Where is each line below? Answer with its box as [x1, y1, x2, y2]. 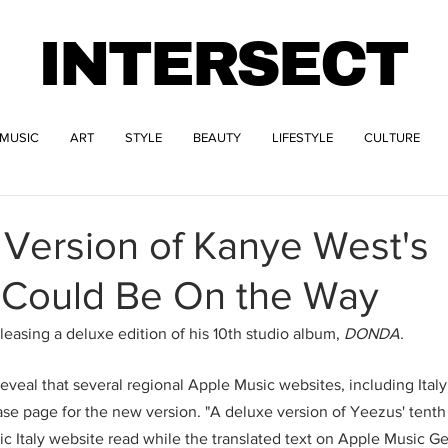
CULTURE [364, 130, 420, 145]
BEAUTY [193, 130, 241, 145]
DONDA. [344, 325, 404, 342]
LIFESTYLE [272, 130, 333, 145]
